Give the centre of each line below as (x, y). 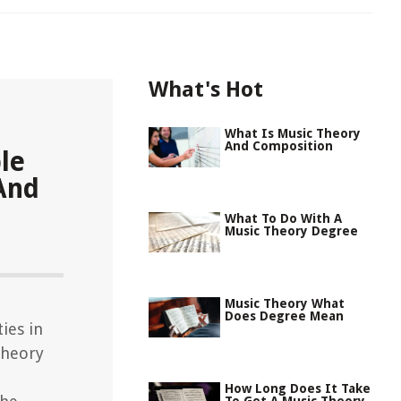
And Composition (279, 146)
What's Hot (206, 90)
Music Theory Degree (291, 231)
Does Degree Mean (284, 316)
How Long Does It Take (298, 388)
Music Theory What (285, 303)
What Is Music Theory (293, 133)
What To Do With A (283, 218)
